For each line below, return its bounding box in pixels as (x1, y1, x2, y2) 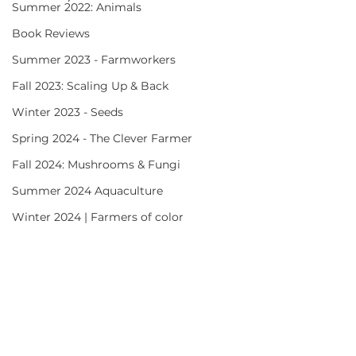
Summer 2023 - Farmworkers (12, 52, 176, 67)
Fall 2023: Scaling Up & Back (12, 79, 168, 93)
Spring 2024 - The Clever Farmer (12, 131, 192, 145)
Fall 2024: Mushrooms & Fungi (12, 157, 180, 172)
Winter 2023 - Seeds (12, 105, 123, 119)
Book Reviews (12, 26, 90, 41)
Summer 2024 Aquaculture (12, 184, 163, 198)
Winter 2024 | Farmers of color (12, 210, 184, 224)
